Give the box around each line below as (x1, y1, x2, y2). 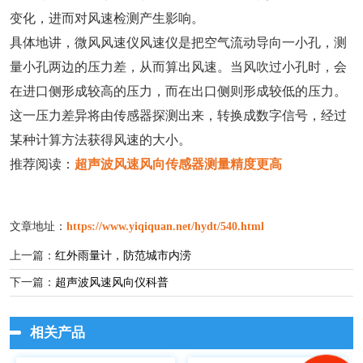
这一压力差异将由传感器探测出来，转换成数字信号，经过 (10, 108, 347, 122)
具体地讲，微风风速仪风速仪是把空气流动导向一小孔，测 (10, 35, 347, 49)
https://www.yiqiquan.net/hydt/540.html (66, 220, 264, 233)
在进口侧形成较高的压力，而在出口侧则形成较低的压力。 (10, 83, 347, 98)
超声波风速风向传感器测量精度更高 (75, 156, 282, 171)
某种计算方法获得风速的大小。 (10, 132, 191, 147)
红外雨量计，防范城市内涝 (55, 249, 191, 262)
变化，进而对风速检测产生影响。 (10, 11, 204, 25)
